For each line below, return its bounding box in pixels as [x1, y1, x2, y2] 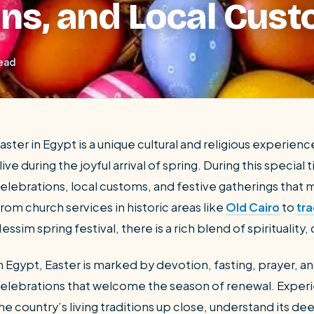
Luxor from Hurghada [18, 241, 115, 253]
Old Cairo [226, 200, 280, 214]
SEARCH [135, 190, 181, 203]
